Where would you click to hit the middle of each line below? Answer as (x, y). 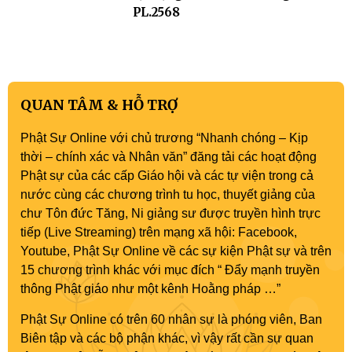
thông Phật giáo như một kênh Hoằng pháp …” (150, 289)
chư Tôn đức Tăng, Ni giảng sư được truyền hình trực (170, 213)
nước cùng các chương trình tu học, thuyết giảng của (168, 194)
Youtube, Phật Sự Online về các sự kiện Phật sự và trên (176, 251)
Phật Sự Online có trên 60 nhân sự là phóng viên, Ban (171, 319)
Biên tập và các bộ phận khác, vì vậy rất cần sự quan (167, 338)
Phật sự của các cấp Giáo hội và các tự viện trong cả (167, 176)
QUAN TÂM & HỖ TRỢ (99, 105)
